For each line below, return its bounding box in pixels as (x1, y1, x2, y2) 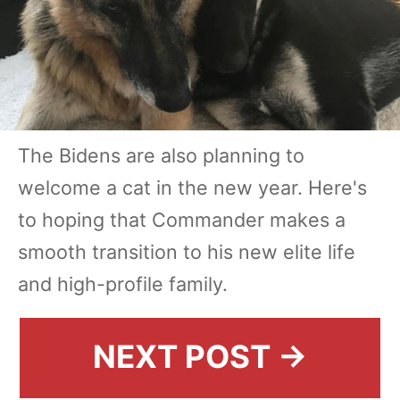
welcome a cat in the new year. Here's (18, 175, 367, 199)
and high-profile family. (18, 271, 228, 296)
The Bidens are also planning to (18, 143, 304, 167)
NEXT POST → (93, 337, 307, 375)
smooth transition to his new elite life (18, 239, 355, 263)
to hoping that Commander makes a (18, 207, 346, 231)
